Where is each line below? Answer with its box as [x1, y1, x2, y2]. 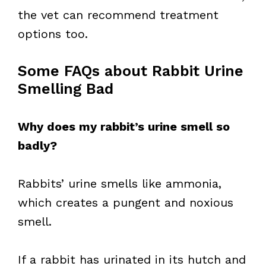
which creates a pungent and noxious [18, 195, 233, 210]
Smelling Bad [18, 80, 113, 97]
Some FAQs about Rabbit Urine [18, 62, 243, 80]
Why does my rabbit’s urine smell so [18, 119, 230, 134]
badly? [18, 138, 57, 153]
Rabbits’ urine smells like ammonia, [18, 176, 221, 191]
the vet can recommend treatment [18, 8, 218, 22]
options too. [18, 27, 88, 41]
